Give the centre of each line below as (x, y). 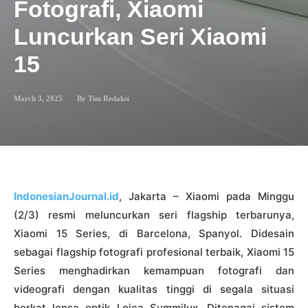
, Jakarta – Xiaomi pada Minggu (207, 196)
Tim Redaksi (109, 98)
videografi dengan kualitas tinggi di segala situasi (154, 289)
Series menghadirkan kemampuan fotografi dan (154, 270)
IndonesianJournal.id (66, 196)
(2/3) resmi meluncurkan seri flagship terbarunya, (154, 214)
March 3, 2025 (38, 98)
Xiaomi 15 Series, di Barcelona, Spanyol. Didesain (154, 233)
